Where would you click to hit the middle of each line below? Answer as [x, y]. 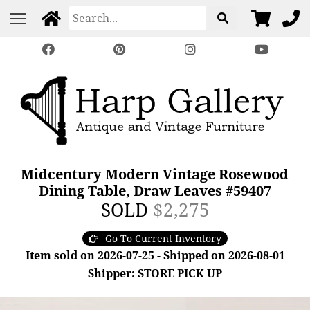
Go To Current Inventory [163, 238]
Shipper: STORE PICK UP [155, 273]
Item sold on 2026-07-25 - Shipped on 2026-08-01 [155, 255]
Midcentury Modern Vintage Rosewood [155, 174]
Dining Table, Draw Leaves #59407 [155, 191]
